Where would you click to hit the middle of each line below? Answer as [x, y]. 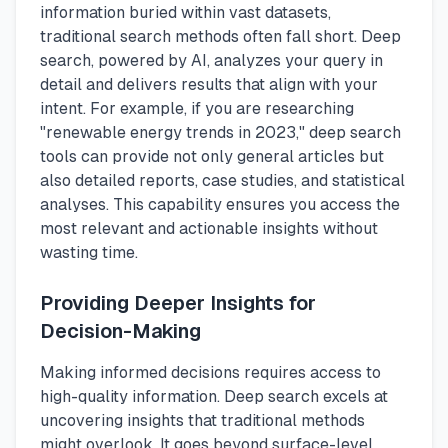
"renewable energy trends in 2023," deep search [220, 133]
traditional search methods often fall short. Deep [220, 37]
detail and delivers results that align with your [209, 85]
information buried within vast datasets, [185, 13]
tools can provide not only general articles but [212, 157]
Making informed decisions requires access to [210, 373]
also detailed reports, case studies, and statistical [222, 181]
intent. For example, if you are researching [197, 109]
